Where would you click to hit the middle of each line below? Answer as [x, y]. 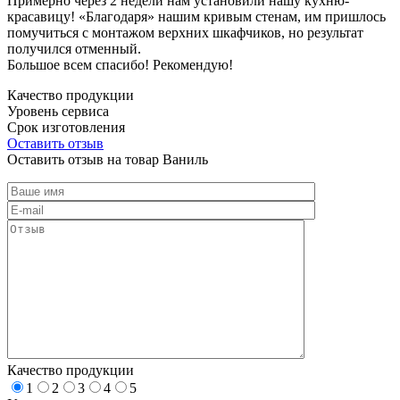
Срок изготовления [66, 127]
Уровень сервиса [58, 111]
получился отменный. [74, 48]
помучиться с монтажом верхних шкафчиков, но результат [185, 32]
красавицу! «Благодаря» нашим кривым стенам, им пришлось [196, 16]
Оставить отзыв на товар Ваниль [108, 159]
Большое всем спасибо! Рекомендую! [120, 64]
